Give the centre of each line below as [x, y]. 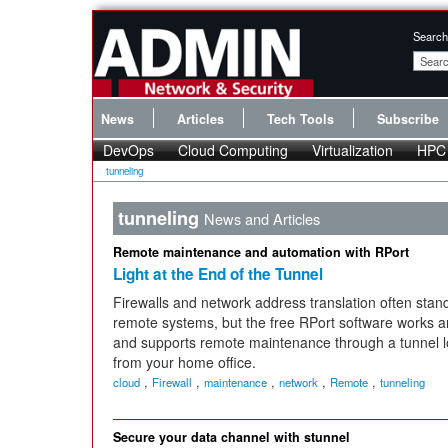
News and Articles [262, 218]
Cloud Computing [233, 149]
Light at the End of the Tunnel [218, 274]
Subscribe [408, 118]
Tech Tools [300, 118]
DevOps [128, 149]
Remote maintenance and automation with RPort [261, 251]
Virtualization [352, 149]
